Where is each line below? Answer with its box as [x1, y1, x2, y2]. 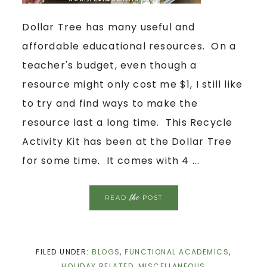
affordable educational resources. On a [22, 39, 237, 53]
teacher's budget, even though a [22, 58, 197, 72]
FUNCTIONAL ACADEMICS [125, 246, 229, 257]
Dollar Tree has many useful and [22, 20, 195, 34]
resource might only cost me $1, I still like [22, 77, 243, 91]
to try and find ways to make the [22, 96, 198, 110]
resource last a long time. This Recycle [22, 115, 233, 129]
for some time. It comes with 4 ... [22, 153, 200, 167]
